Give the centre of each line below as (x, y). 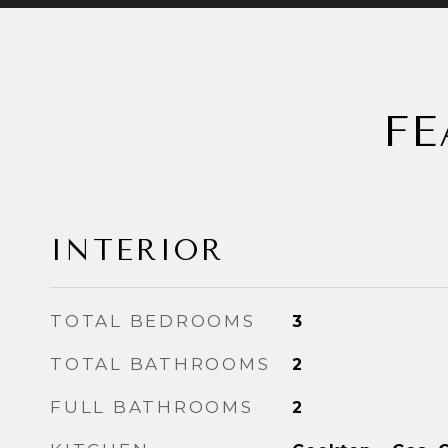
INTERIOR (137, 250)
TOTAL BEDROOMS (153, 321)
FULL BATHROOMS (152, 407)
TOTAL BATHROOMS (160, 364)
